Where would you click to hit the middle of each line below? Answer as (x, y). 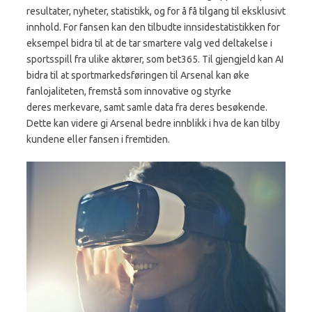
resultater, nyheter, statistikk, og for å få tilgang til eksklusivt (156, 11)
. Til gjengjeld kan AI (241, 59)
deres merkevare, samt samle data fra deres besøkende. (147, 107)
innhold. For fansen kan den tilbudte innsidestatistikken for (153, 27)
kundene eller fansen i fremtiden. (98, 139)
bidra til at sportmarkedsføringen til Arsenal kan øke (138, 75)
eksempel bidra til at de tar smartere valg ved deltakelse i (149, 43)
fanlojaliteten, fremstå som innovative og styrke (129, 91)
